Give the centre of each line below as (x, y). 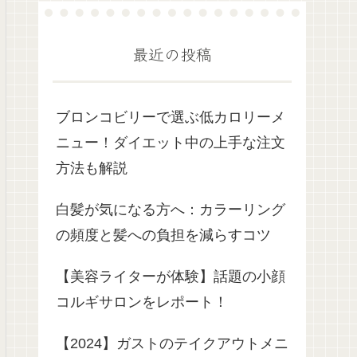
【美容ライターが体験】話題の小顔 (171, 277)
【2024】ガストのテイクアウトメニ (172, 344)
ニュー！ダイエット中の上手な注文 (171, 143)
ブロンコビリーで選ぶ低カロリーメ (171, 118)
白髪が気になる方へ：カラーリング (171, 210)
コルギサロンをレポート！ (142, 302)
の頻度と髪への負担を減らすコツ (163, 235)
